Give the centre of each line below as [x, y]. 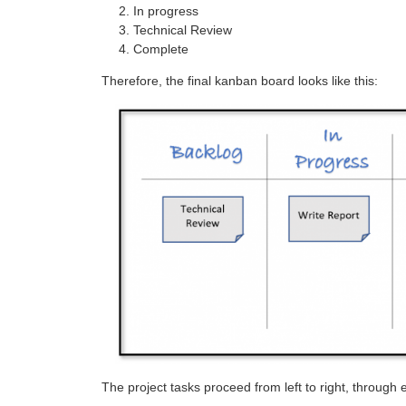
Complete [161, 48]
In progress [166, 10]
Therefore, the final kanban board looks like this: [240, 80]
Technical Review [183, 29]
